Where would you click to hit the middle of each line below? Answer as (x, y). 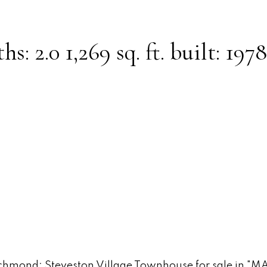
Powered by (99, 108)
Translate (175, 108)
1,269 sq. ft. (114, 52)
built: (197, 52)
